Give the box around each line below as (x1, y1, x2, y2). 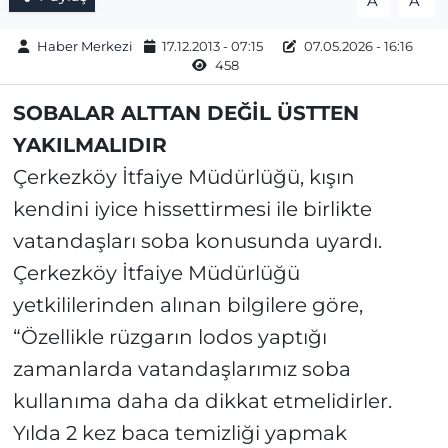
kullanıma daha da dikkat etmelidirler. (12, 389, 392, 414)
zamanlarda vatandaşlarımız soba (12, 357, 351, 382)
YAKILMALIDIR (12, 133, 167, 158)
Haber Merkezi (36, 38, 133, 54)
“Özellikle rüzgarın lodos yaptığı (12, 325, 327, 350)
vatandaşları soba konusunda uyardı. (12, 229, 382, 254)
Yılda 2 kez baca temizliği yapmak (12, 421, 347, 446)
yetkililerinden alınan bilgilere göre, (12, 293, 363, 318)
